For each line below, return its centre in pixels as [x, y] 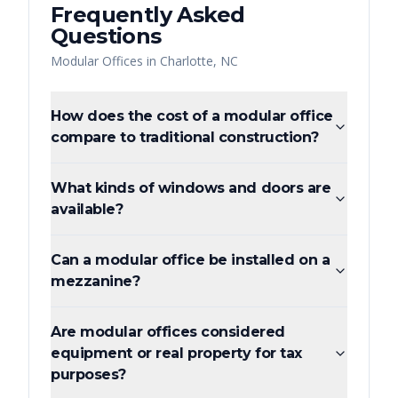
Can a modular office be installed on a [191, 260]
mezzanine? [96, 282]
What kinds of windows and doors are [191, 188]
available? [87, 210]
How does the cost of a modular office [192, 116]
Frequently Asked [148, 15]
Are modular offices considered [168, 332]
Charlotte [187, 61]
